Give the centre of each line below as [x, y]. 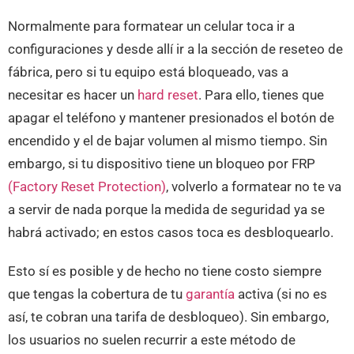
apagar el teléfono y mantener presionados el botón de [171, 118]
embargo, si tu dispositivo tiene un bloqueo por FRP [162, 164]
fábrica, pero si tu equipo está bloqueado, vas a [148, 72]
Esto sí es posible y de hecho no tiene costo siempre [165, 271]
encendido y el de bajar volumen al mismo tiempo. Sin [168, 141]
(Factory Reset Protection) [87, 186]
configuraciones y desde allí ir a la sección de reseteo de [175, 49]
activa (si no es [281, 294]
